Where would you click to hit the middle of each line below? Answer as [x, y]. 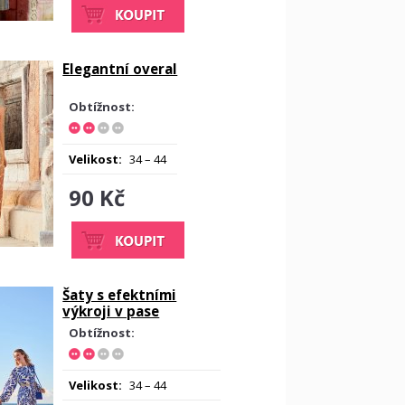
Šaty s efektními [120, 295]
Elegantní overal [120, 69]
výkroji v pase [111, 311]
